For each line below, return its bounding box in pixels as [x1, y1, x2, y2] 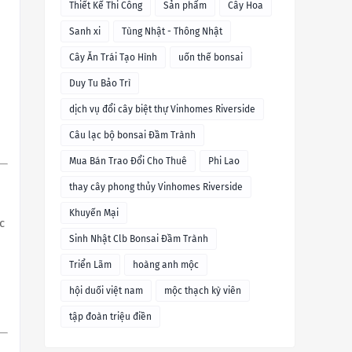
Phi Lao [208, 156, 240, 167]
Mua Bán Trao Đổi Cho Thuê [69, 156, 187, 167]
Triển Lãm [69, 259, 112, 271]
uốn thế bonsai [178, 52, 243, 64]
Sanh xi [69, 26, 101, 38]
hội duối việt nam [69, 285, 143, 297]
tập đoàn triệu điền [69, 311, 152, 323]
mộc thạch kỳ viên [164, 285, 241, 297]
